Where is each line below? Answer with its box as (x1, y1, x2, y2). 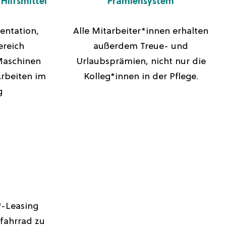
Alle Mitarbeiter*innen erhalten (73, 26, 209, 37)
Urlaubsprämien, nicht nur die (76, 56, 206, 67)
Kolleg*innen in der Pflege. (83, 72, 198, 82)
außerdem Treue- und (93, 41, 189, 52)
